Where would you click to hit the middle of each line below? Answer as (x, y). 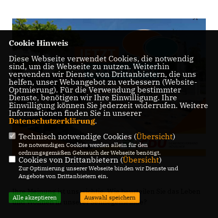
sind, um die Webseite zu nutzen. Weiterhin (89, 66)
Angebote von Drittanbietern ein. (63, 176)
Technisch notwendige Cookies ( (77, 136)
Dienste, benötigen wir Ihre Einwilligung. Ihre (93, 98)
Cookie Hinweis (38, 43)
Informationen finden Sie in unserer (75, 113)
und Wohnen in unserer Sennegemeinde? (80, 202)
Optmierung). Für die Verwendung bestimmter (95, 90)
